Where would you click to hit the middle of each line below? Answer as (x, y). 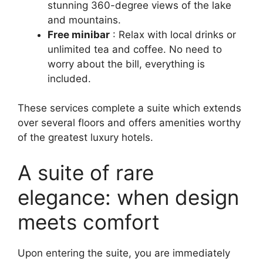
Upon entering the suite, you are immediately (124, 253)
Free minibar (79, 34)
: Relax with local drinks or (173, 34)
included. (69, 78)
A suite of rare (86, 172)
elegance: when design (128, 197)
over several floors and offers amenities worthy (129, 123)
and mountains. (84, 20)
